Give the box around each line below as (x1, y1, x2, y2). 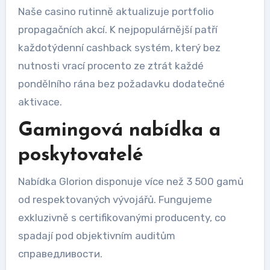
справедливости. (17, 247, 102, 260)
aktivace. (17, 96, 62, 108)
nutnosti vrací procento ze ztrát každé (17, 60, 204, 72)
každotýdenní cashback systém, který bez (17, 42, 221, 54)
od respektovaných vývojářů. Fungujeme (17, 193, 212, 206)
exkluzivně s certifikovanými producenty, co (17, 211, 226, 224)
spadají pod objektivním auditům (17, 229, 175, 242)
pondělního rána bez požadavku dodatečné (17, 78, 225, 90)
